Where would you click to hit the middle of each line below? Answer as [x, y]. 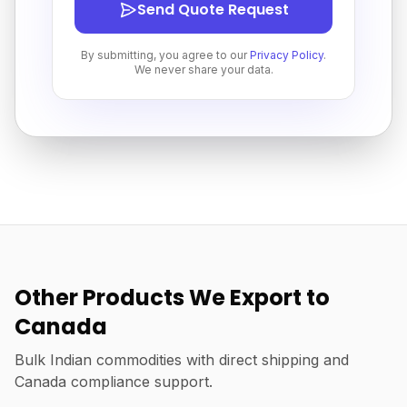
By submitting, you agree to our [165, 55]
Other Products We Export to [172, 298]
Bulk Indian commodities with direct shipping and [182, 360]
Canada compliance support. [114, 382]
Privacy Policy [287, 55]
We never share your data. [203, 69]
